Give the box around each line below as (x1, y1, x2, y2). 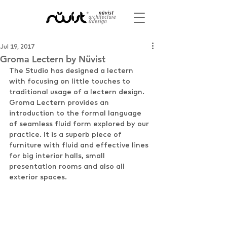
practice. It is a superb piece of (9, 130, 124, 139)
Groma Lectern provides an (9, 98, 111, 107)
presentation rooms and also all (9, 162, 127, 171)
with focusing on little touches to (9, 77, 132, 86)
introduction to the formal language (9, 108, 143, 118)
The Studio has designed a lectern (9, 66, 135, 75)
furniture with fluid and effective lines (9, 140, 150, 149)
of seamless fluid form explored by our (9, 119, 151, 128)
